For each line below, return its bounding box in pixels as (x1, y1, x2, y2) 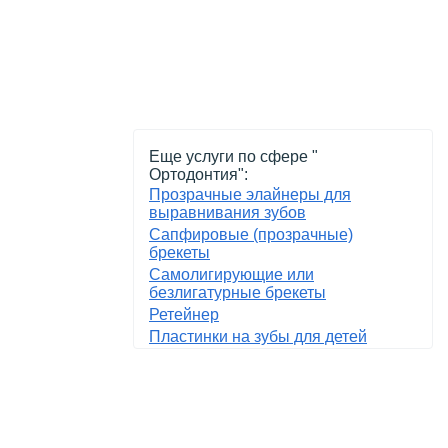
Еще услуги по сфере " (149, 148, 318, 165)
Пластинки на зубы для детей (149, 328, 367, 345)
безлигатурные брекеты (149, 284, 326, 301)
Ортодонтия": (149, 166, 248, 183)
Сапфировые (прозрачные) (149, 226, 353, 243)
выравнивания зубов (149, 204, 306, 221)
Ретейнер (149, 306, 219, 323)
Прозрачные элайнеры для (149, 186, 351, 203)
